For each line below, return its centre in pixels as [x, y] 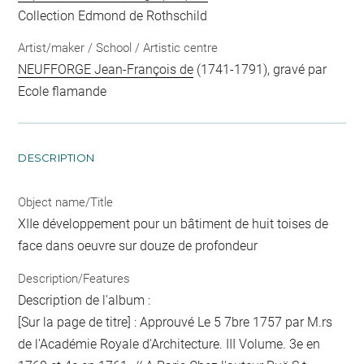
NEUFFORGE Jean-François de [106, 70]
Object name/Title [66, 203]
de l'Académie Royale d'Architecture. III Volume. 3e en [169, 344]
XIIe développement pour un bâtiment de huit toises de [173, 224]
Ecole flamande [63, 92]
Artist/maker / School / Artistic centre [118, 48]
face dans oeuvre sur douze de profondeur [138, 246]
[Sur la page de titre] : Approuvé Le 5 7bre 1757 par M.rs [175, 322]
